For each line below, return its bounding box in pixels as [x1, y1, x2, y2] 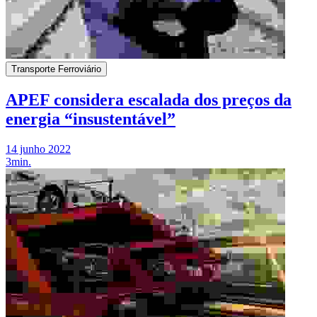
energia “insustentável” [6, 110, 175, 129]
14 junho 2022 [6, 143, 71, 156]
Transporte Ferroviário [11, 64, 101, 75]
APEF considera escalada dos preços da [6, 91, 292, 110]
